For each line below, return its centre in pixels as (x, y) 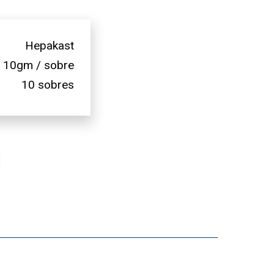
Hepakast (50, 45)
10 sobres (48, 84)
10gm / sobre (39, 65)
